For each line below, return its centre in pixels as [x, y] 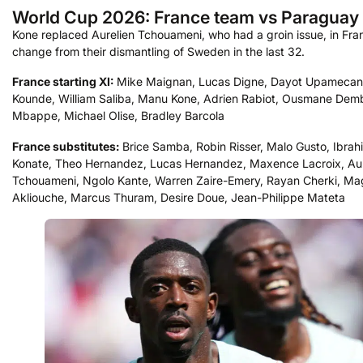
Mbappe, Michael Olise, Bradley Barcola [118, 116]
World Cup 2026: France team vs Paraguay [186, 17]
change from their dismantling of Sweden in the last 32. [158, 51]
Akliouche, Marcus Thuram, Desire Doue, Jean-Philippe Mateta [179, 197]
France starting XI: [63, 82]
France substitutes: [66, 146]
